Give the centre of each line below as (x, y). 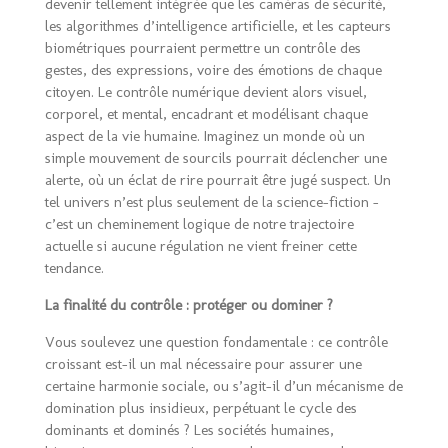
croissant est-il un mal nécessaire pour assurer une (203, 364)
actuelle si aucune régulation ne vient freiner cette (200, 246)
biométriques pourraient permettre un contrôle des (202, 48)
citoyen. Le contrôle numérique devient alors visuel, (205, 92)
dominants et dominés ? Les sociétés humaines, (189, 430)
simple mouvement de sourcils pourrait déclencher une (215, 158)
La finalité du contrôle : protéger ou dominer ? (188, 305)
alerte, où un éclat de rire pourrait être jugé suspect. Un (217, 180)
